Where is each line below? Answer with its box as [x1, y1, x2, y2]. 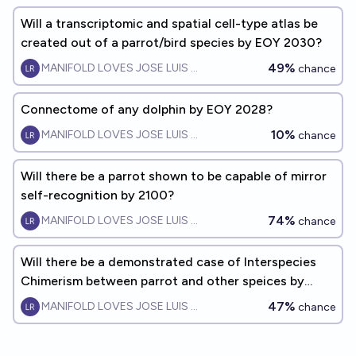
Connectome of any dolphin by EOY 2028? [21, 102, 273, 117]
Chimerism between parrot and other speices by [21, 273, 304, 288]
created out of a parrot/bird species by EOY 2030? [21, 35, 322, 50]
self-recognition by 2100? [21, 188, 174, 203]
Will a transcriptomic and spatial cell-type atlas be [21, 16, 318, 31]
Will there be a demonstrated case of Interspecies [21, 254, 316, 269]
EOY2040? [21, 292, 86, 308]
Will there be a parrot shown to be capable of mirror [21, 168, 327, 184]
